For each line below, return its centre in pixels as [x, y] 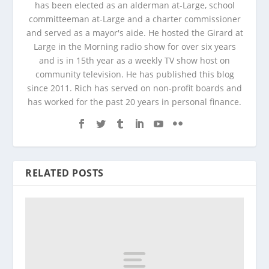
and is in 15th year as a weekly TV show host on [134, 61]
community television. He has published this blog [134, 74]
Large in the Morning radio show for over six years [134, 47]
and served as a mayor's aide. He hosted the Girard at [134, 33]
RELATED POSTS [65, 173]
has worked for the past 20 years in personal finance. [134, 102]
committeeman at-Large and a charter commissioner [134, 19]
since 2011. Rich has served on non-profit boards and [134, 88]
